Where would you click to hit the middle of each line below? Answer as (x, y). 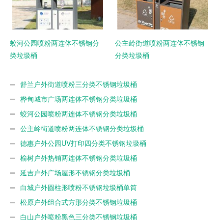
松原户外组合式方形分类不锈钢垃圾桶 (79, 202)
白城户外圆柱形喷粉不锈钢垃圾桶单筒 (79, 187)
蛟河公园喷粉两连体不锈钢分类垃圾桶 (79, 113)
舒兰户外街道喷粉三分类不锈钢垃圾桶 (79, 84)
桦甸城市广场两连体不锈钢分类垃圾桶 (79, 99)
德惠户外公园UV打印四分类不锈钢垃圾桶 (83, 143)
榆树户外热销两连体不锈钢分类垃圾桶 (79, 158)
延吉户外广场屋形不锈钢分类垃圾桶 (75, 172)
